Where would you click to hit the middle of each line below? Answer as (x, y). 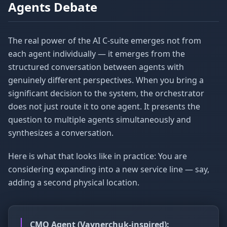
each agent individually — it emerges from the (97, 54)
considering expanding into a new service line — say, (109, 169)
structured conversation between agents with (96, 67)
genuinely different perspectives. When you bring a (106, 80)
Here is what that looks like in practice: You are (98, 156)
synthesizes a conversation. (61, 133)
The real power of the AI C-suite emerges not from (105, 41)
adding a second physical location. (74, 182)
